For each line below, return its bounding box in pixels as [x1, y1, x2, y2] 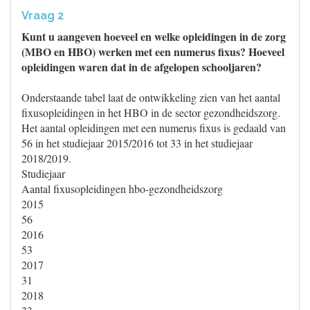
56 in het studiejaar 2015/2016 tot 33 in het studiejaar [21, 136, 253, 150]
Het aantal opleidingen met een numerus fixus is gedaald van [21, 120, 286, 135]
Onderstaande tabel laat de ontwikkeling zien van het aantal [21, 90, 280, 104]
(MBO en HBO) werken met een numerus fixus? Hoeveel [21, 44, 284, 60]
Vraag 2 [21, 9, 64, 22]
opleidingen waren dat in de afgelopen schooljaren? [21, 59, 262, 75]
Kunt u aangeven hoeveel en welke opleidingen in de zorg [21, 28, 286, 44]
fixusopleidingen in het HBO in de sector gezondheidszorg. [21, 105, 280, 120]
